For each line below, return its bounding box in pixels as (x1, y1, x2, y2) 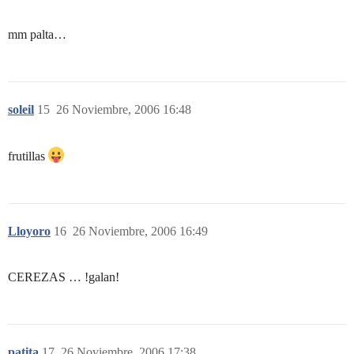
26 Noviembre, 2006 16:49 (73, 224, 208, 238)
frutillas (8, 149, 48, 163)
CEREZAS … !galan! (8, 270, 119, 284)
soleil (8, 103, 34, 116)
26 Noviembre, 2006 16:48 (56, 103, 191, 116)
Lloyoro (8, 224, 51, 238)
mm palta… (8, 28, 66, 41)
